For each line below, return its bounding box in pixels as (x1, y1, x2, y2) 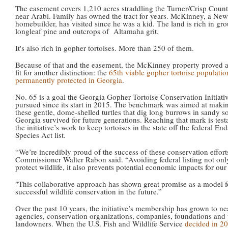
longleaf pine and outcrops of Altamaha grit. (15, 25, 159, 36)
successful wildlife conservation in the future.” (15, 186, 162, 196)
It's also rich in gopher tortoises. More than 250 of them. (15, 42, 194, 53)
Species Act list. (15, 129, 66, 140)
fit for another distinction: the (15, 67, 109, 77)
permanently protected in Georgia (15, 74, 122, 85)
